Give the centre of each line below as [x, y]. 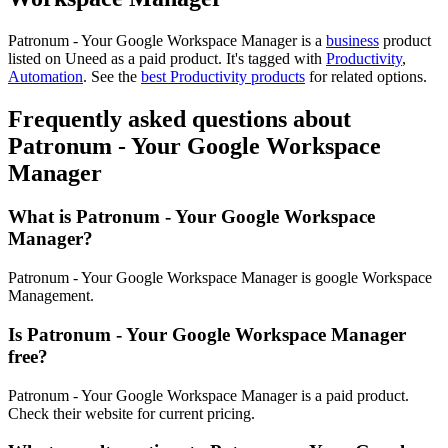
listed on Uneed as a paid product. [117, 58]
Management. [51, 296]
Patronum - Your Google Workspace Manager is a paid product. [208, 395]
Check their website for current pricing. [131, 413]
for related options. [366, 76]
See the [114, 76]
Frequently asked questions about [179, 118]
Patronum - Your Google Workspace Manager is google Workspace [220, 278]
